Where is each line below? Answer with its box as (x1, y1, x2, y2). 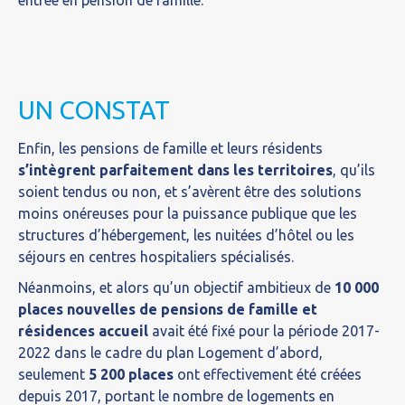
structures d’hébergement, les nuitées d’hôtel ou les (18, 227, 354, 243)
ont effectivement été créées (174, 366, 362, 382)
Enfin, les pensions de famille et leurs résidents (18, 140, 323, 156)
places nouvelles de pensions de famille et (18, 301, 317, 317)
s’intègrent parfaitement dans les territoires (18, 162, 333, 178)
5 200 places (89, 366, 174, 382)
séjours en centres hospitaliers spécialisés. (18, 249, 294, 265)
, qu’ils (333, 162, 375, 178)
